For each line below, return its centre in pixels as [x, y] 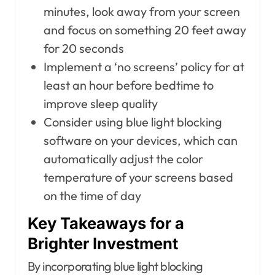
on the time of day [92, 196]
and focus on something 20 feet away [145, 30]
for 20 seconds [83, 48]
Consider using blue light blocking [133, 122]
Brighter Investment [103, 244]
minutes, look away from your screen [141, 12]
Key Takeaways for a [106, 223]
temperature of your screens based [138, 177]
